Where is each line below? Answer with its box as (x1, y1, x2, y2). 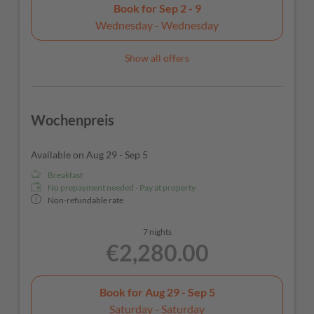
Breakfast (48, 170, 83, 181)
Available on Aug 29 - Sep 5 (31, 149, 148, 161)
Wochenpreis (31, 111, 114, 129)
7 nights (142, 226, 172, 238)
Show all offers (125, 52, 189, 64)
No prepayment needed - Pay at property (48, 182, 196, 193)
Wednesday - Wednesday (95, 18, 219, 32)
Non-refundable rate (48, 195, 123, 206)
